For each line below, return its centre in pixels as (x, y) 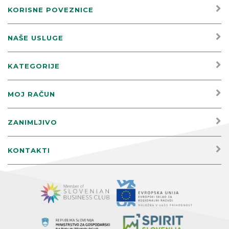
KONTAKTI (29, 151)
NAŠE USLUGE (36, 38)
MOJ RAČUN (31, 94)
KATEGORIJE (34, 66)
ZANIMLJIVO (32, 122)
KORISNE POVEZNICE (51, 10)
